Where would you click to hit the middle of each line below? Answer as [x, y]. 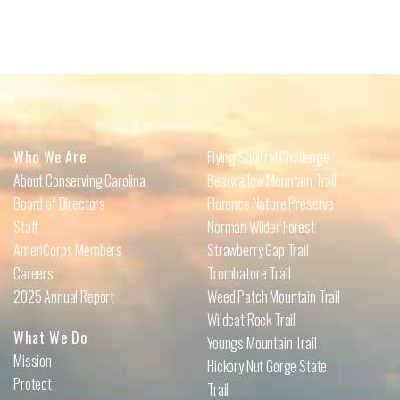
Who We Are [50, 157]
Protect [33, 383]
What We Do [50, 337]
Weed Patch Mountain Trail [274, 296]
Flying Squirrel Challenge [268, 157]
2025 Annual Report [64, 296]
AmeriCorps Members [68, 250]
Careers [33, 273]
